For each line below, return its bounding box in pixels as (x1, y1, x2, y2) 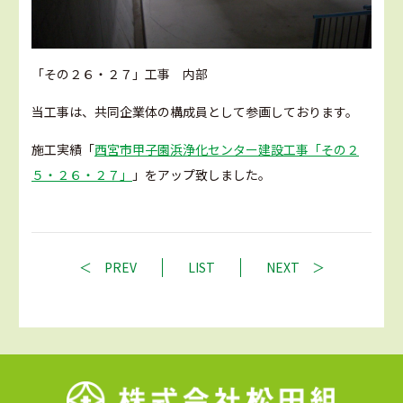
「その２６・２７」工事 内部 (31, 65, 208, 84)
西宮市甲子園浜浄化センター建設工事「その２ (94, 140, 359, 159)
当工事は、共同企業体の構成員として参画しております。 (31, 103, 358, 121)
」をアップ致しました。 (132, 166, 271, 184)
